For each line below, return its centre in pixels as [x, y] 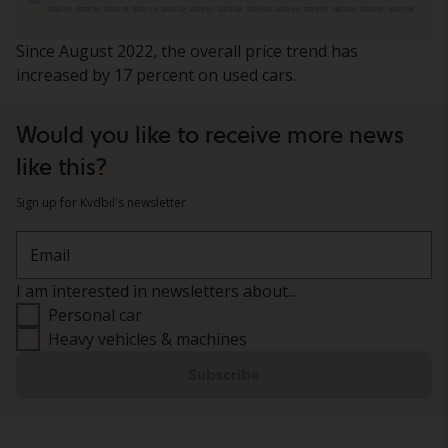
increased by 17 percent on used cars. [156, 75]
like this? [61, 167]
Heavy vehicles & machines [147, 339]
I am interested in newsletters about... [156, 291]
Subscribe [224, 375]
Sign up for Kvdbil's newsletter [101, 203]
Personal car [95, 315]
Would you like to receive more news [210, 135]
